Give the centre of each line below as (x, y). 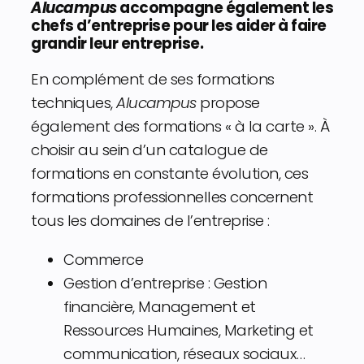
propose (228, 103)
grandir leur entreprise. (117, 43)
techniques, (74, 103)
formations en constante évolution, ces (169, 174)
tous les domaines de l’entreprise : (150, 221)
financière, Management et (160, 306)
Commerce (103, 259)
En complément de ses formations (153, 80)
